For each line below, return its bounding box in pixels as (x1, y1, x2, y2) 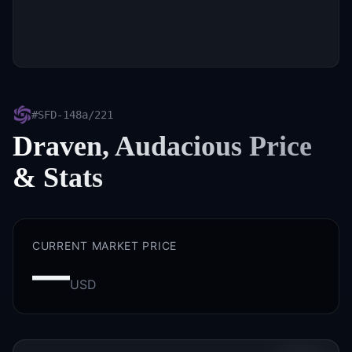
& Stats (13, 162, 103, 193)
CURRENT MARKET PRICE (32, 239, 177, 252)
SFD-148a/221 (38, 108, 113, 121)
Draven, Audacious (13, 130, 242, 162)
